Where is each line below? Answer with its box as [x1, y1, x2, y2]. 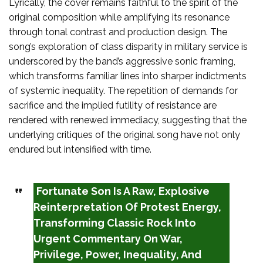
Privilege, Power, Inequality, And [33, 248, 201, 261]
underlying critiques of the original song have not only [9, 129, 240, 140]
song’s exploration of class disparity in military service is [9, 41, 248, 52]
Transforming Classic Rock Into [33, 216, 196, 229]
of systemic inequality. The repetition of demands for [9, 85, 238, 96]
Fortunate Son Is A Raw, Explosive [36, 184, 210, 197]
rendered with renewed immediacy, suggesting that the [9, 114, 247, 126]
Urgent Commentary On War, [33, 232, 183, 245]
